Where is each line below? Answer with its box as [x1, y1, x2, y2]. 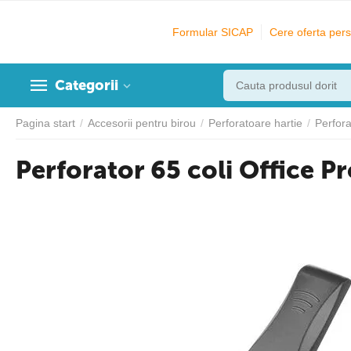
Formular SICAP [172, 26, 253, 38]
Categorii [55, 77, 118, 94]
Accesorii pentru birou [88, 117, 196, 129]
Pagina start [16, 117, 75, 129]
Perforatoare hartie [208, 117, 302, 129]
